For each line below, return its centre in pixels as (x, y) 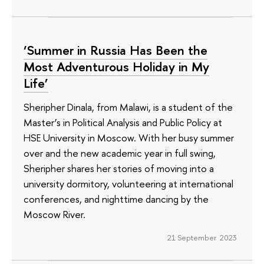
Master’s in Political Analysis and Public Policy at (123, 122)
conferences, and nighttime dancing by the (116, 199)
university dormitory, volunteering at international (128, 183)
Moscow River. (55, 214)
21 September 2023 (202, 237)
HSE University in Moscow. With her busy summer (129, 137)
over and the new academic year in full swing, (120, 153)
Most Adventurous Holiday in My (116, 67)
